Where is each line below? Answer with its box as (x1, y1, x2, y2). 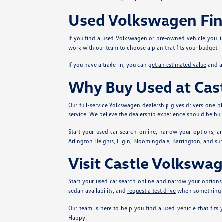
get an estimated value (148, 61, 206, 68)
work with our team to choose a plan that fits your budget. (68, 44, 219, 51)
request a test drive (127, 187, 176, 194)
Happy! (68, 214, 87, 221)
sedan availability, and (68, 187, 127, 194)
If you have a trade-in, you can (68, 61, 148, 68)
